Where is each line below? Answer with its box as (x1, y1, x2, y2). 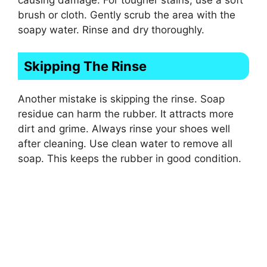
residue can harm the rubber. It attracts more (18, 108, 234, 120)
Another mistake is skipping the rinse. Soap (18, 93, 225, 105)
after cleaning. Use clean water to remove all (18, 138, 232, 150)
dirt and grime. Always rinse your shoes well (18, 123, 230, 135)
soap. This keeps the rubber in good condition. (18, 153, 241, 165)
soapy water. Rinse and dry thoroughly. (18, 23, 204, 36)
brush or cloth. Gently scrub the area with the (18, 8, 235, 21)
